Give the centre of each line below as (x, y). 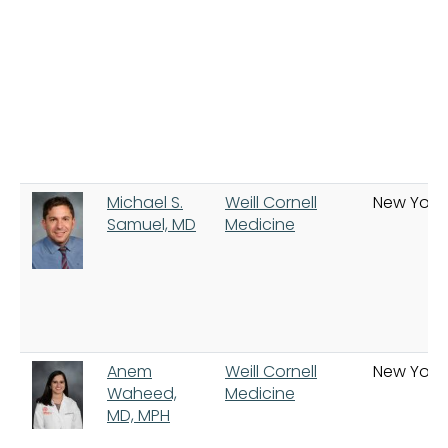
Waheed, (142, 393)
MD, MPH (138, 415)
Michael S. (145, 202)
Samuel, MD (151, 224)
